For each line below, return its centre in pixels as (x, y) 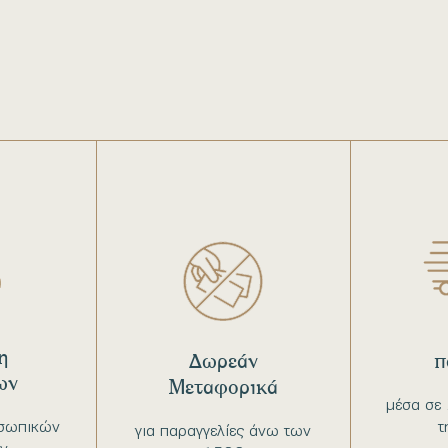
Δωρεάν (223, 360)
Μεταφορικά (223, 386)
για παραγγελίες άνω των (223, 430)
